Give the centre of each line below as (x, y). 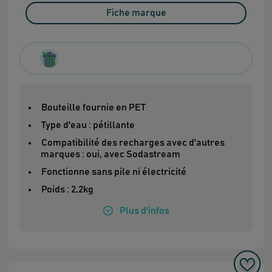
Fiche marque (136, 12)
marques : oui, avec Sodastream (111, 154)
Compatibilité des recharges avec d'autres (133, 142)
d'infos (154, 210)
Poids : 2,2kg (67, 189)
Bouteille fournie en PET (94, 107)
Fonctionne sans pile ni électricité (114, 172)
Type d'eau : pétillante (89, 125)
